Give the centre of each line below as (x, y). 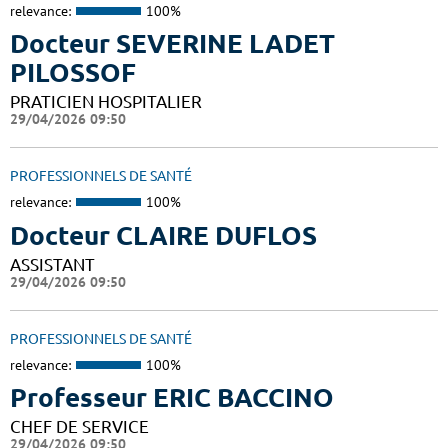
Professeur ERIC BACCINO (172, 398)
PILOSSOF (73, 73)
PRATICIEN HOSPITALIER (106, 102)
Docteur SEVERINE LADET (172, 44)
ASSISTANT (52, 264)
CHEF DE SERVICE (79, 427)
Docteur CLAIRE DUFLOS (163, 235)
